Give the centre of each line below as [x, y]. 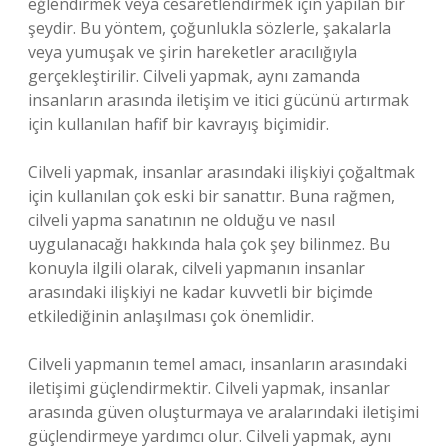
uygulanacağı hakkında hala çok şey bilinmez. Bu [209, 244]
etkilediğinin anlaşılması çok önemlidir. [171, 316]
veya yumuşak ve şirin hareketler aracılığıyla [192, 52]
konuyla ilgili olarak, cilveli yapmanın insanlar [196, 268]
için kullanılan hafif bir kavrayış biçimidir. [178, 124]
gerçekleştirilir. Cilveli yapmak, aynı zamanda [194, 76]
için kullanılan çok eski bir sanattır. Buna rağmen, [211, 196]
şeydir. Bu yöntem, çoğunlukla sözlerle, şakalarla [209, 28]
